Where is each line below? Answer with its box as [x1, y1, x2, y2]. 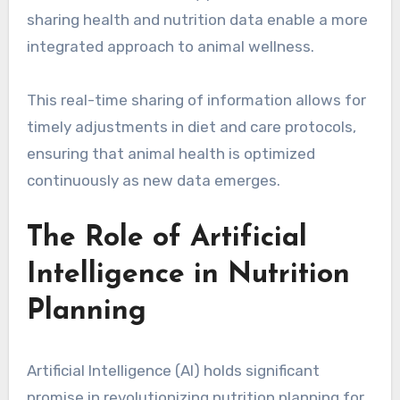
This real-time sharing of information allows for [26, 91, 366, 110]
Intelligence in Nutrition [26, 261, 350, 290]
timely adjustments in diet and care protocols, [26, 118, 356, 137]
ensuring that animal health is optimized [26, 145, 315, 163]
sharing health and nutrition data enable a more [26, 11, 368, 29]
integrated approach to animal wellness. [26, 37, 314, 56]
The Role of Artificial [26, 224, 307, 254]
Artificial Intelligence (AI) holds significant [26, 362, 320, 380]
